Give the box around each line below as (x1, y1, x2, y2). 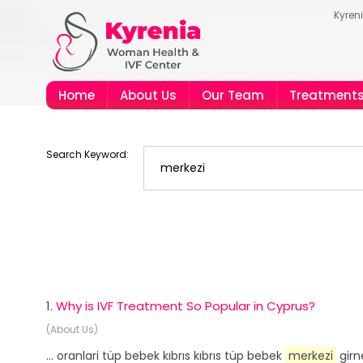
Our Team (202, 87, 264, 104)
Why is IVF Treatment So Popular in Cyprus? (56, 297, 315, 314)
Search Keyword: (46, 147, 129, 161)
